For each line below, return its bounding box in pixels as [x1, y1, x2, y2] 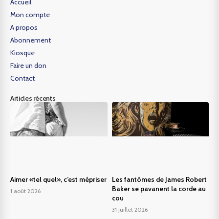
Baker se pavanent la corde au [111, 184, 206, 193]
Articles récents [10, 94, 56, 103]
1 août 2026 [10, 187, 41, 195]
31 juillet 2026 [111, 205, 148, 213]
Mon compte [10, 10, 50, 20]
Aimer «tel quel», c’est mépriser [10, 175, 107, 184]
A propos [10, 23, 38, 32]
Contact [10, 74, 35, 83]
